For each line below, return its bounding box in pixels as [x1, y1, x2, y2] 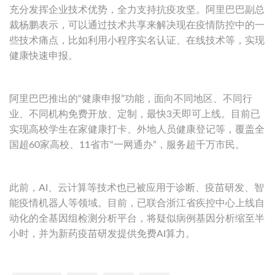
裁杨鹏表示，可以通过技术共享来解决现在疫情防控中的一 [9, 20, 265, 31]
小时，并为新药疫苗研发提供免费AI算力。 [9, 229, 195, 239]
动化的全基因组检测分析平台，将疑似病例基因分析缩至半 [9, 214, 265, 224]
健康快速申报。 [9, 51, 78, 61]
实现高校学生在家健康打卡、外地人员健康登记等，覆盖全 [9, 125, 265, 135]
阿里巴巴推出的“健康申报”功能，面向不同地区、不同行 [9, 94, 252, 104]
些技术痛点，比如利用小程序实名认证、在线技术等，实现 [9, 36, 265, 46]
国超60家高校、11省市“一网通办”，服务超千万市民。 [9, 140, 245, 150]
